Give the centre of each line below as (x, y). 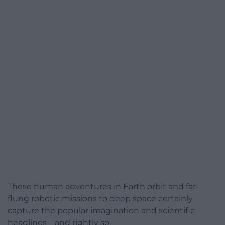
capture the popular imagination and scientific (101, 210)
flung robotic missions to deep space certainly (100, 198)
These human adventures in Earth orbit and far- (103, 186)
